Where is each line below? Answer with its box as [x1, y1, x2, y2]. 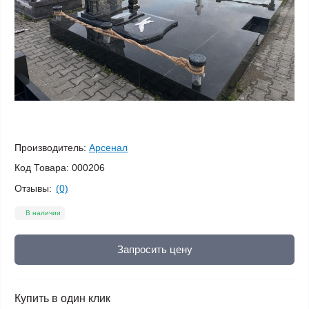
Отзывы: [14, 182, 52, 194]
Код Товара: [14, 162, 69, 173]
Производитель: [14, 142, 86, 153]
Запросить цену [117, 243, 192, 255]
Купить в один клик [14, 292, 110, 304]
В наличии [26, 209, 61, 217]
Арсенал [89, 142, 128, 153]
